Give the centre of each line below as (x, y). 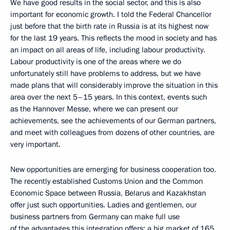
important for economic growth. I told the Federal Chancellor (111, 14)
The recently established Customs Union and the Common (107, 181)
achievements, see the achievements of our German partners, (113, 120)
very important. (35, 144)
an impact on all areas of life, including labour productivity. (108, 50)
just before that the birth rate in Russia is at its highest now (109, 26)
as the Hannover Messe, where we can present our (94, 109)
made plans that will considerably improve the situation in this (114, 85)
